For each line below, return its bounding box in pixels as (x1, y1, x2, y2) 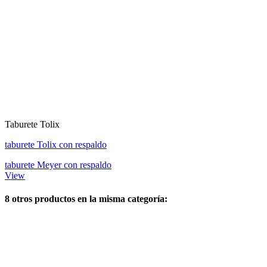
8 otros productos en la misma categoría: (5, 193, 167, 204)
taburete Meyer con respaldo (5, 159, 111, 170)
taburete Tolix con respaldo (5, 139, 107, 150)
